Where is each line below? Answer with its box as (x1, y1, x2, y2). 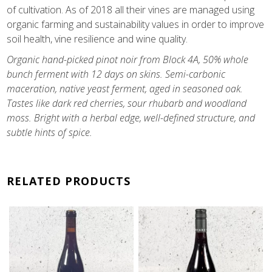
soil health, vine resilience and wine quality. (7, 32, 188, 46)
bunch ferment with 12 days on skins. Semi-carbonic (7, 67, 226, 81)
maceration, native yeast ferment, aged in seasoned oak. (7, 82, 243, 96)
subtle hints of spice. (7, 126, 93, 140)
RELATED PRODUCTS (7, 174, 131, 189)
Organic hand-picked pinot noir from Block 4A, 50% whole (7, 53, 249, 67)
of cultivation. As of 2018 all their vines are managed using (7, 3, 255, 17)
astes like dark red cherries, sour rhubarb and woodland (12, 97, 247, 110)
